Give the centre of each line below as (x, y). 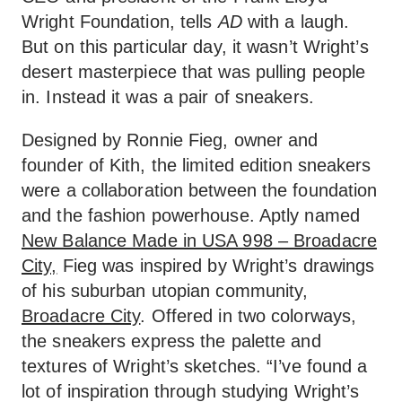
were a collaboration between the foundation (200, 190)
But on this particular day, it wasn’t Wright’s (195, 47)
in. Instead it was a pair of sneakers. (168, 97)
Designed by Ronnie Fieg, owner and (170, 140)
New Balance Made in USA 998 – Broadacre (199, 240)
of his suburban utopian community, (165, 291)
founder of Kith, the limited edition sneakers (197, 165)
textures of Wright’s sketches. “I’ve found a (195, 366)
